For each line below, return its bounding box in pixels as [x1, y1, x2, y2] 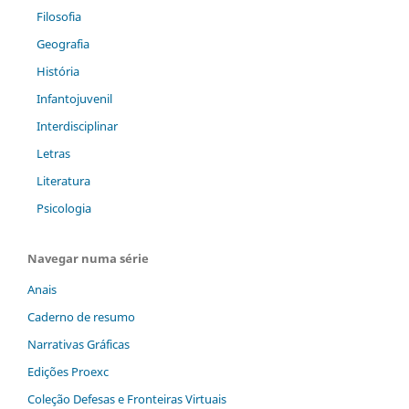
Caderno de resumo [27, 309, 135, 326]
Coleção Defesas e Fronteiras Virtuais [27, 390, 226, 407]
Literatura [36, 173, 90, 190]
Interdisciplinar [36, 118, 118, 135]
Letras [36, 145, 70, 163]
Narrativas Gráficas [27, 336, 130, 353]
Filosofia [36, 8, 81, 26]
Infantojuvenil [36, 90, 112, 108]
